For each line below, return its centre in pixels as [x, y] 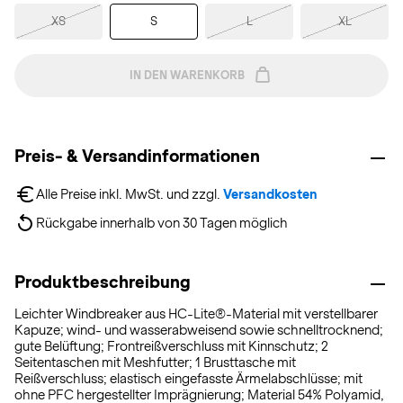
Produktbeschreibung [103, 282]
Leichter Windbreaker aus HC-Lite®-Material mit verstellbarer [196, 314]
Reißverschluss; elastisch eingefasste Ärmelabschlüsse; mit [188, 379]
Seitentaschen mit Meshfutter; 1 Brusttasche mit [155, 363]
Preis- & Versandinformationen [137, 156]
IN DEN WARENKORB [187, 76]
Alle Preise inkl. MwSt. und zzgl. [130, 194]
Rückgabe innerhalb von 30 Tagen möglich [162, 223]
